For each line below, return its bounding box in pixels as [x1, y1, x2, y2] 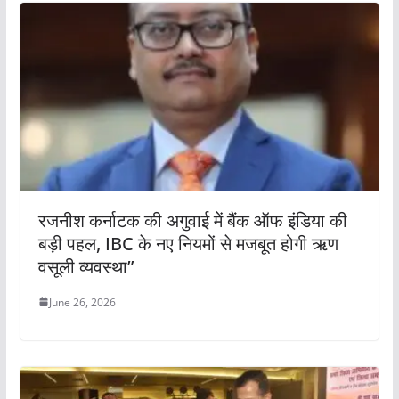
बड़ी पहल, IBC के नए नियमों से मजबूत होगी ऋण [37, 231, 338, 256]
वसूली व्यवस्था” [37, 254, 134, 279]
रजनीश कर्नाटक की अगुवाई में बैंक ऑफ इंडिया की [37, 208, 347, 232]
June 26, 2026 [48, 294, 116, 310]
